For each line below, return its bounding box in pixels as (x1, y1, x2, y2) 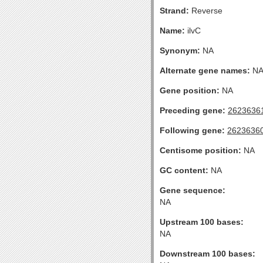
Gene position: (160, 86, 220, 95)
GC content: (160, 166, 208, 175)
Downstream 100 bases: (160, 249, 255, 258)
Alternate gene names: (160, 66, 250, 75)
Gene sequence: (160, 186, 225, 195)
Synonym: (160, 46, 200, 55)
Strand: (160, 6, 189, 15)
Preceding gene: (160, 106, 225, 115)
